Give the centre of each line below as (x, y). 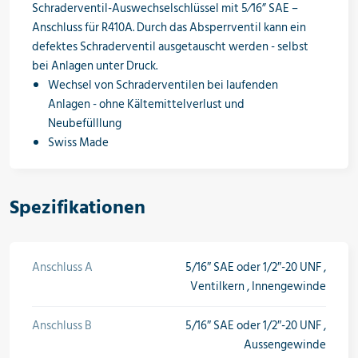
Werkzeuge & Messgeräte (66, 95)
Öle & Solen (32, 22)
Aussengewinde (285, 344)
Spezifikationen (78, 207)
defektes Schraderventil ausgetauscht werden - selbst (170, 46)
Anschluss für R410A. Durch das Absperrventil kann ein (169, 27)
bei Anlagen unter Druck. (95, 66)
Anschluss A (62, 267)
